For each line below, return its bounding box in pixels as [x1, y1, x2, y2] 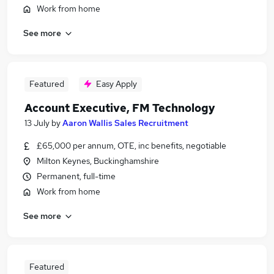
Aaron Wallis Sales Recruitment [62, 117, 188, 128]
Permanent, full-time [37, 171, 116, 182]
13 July [24, 117, 50, 128]
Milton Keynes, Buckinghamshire [37, 155, 159, 166]
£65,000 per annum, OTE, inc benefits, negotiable [37, 140, 226, 151]
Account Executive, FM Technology [24, 101, 215, 115]
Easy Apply [96, 78, 137, 89]
